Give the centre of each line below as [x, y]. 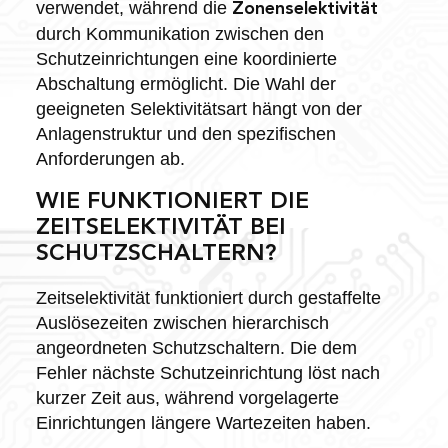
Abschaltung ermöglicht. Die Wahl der [185, 83]
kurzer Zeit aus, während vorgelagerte [187, 397]
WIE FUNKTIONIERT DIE [172, 202]
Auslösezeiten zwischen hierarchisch [182, 322]
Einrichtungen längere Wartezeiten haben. [203, 422]
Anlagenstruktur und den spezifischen [185, 133]
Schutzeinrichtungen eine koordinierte [186, 58]
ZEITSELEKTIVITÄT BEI [160, 228]
